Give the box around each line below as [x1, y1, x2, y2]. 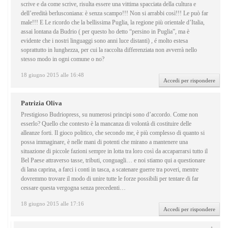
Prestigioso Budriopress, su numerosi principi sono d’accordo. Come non [21, 111, 198, 119]
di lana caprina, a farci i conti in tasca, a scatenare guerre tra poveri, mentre [21, 166, 198, 174]
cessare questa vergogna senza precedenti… [21, 184, 126, 192]
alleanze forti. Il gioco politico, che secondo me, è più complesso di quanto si [21, 129, 205, 137]
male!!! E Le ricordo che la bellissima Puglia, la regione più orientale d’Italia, [21, 19, 205, 26]
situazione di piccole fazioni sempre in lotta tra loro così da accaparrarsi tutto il [21, 148, 208, 155]
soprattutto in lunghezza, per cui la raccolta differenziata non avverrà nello [21, 46, 197, 54]
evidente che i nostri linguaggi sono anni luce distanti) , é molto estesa [21, 37, 188, 45]
